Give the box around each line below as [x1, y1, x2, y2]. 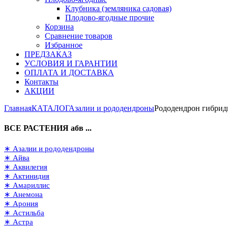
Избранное [45, 41, 82, 49]
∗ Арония [4, 199, 38, 208]
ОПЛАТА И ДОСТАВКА [24, 68, 114, 77]
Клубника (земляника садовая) [65, 4, 172, 13]
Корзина [45, 22, 74, 31]
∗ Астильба [4, 208, 44, 217]
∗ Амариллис [4, 181, 50, 189]
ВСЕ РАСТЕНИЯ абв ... [4, 124, 92, 133]
